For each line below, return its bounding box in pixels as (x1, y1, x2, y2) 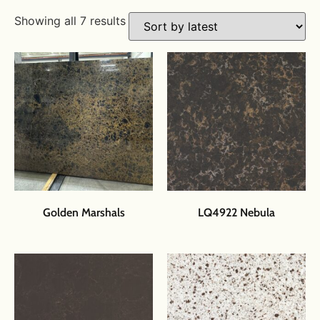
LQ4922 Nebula (198, 205, 275, 219)
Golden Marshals (42, 205, 125, 219)
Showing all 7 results (14, 13, 126, 28)
